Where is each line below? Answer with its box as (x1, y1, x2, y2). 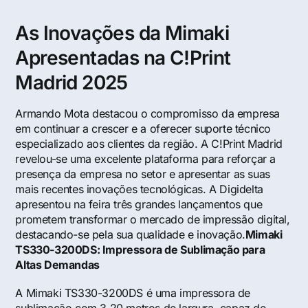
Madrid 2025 (15, 71, 128, 95)
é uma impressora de (143, 286, 251, 300)
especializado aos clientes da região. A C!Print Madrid (15, 137, 283, 151)
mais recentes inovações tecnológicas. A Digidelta (15, 182, 263, 197)
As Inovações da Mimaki (15, 21, 230, 45)
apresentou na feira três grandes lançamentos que (15, 197, 263, 212)
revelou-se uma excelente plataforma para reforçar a (15, 152, 276, 166)
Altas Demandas (15, 258, 100, 272)
